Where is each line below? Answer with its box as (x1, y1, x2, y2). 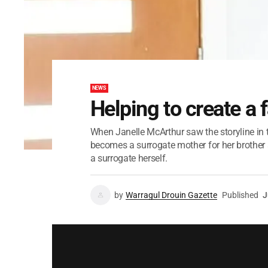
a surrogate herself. (90, 153, 168, 164)
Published (221, 190, 258, 200)
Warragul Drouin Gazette (125, 190, 217, 200)
